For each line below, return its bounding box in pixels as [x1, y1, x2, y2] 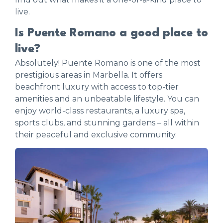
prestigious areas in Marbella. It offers [15, 70, 162, 80]
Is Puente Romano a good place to [15, 27, 208, 39]
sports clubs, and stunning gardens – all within [15, 117, 199, 127]
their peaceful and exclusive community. [15, 129, 177, 139]
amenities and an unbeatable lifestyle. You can [15, 94, 199, 104]
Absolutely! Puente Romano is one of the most [15, 58, 201, 68]
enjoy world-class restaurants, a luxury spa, [15, 106, 185, 115]
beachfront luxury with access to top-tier [15, 82, 179, 92]
